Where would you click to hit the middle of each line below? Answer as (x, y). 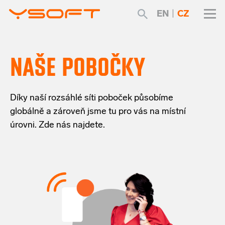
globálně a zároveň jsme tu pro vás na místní (98, 112)
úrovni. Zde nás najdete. (58, 126)
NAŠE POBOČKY (77, 67)
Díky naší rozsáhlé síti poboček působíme (92, 98)
